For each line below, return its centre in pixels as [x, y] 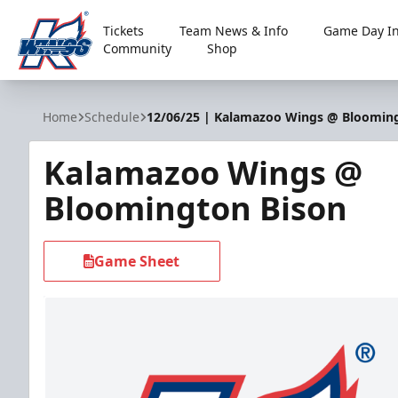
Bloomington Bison [195, 208]
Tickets [124, 31]
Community [138, 48]
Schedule [112, 117]
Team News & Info [234, 31]
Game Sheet [137, 261]
